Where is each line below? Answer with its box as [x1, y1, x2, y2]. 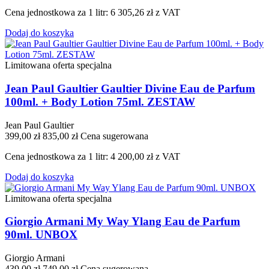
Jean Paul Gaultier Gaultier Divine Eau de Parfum [5, 82, 255, 95]
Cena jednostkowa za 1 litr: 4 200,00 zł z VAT [5, 151, 180, 162]
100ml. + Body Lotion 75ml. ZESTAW [5, 95, 195, 109]
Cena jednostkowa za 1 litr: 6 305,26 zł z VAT [5, 7, 180, 18]
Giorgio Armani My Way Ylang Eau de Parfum [5, 215, 240, 228]
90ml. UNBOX [5, 228, 77, 241]
